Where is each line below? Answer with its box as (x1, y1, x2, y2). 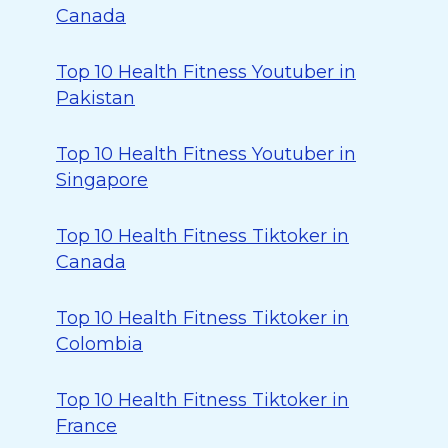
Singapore (56, 169, 148, 191)
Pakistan (56, 87, 135, 109)
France (56, 415, 117, 437)
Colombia (56, 333, 143, 355)
